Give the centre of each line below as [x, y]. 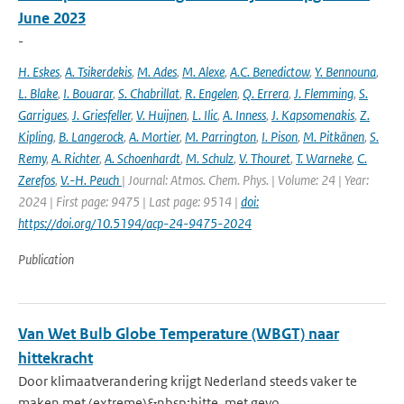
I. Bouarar [88, 93]
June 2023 [52, 18]
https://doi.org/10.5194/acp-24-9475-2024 [135, 223]
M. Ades [157, 72]
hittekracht [55, 358]
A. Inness [244, 115]
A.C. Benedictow [270, 72]
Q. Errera [266, 93]
